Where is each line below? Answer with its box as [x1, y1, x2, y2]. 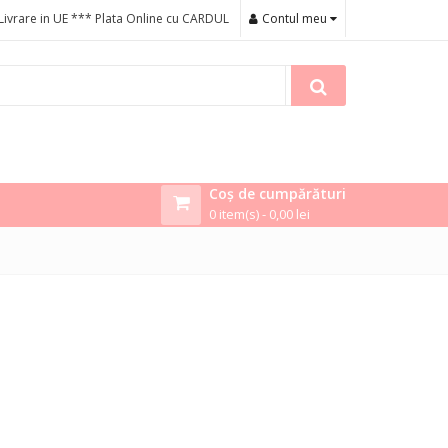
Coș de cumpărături [209, 183, 346, 203]
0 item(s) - [209, 204, 269, 223]
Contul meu [262, 10, 330, 27]
